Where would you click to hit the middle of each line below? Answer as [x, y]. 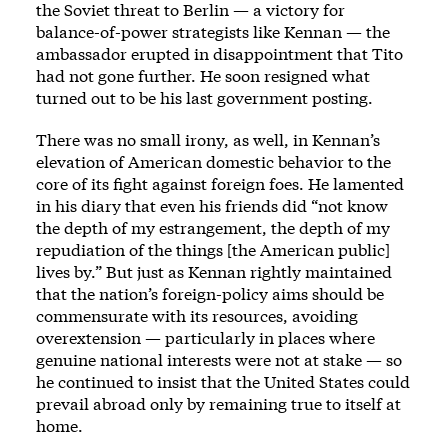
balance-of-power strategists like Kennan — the [213, 32]
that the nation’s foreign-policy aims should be [210, 294]
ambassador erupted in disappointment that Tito [219, 54]
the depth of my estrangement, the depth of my [213, 228]
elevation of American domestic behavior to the [213, 162]
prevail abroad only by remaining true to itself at [218, 404]
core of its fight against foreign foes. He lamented [220, 184]
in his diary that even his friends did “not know [212, 206]
